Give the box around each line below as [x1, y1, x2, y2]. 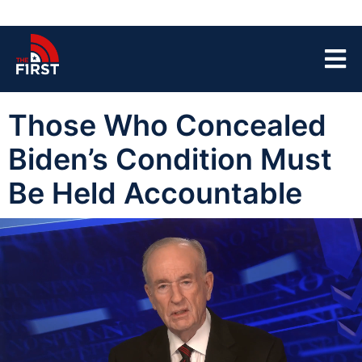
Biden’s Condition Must [8, 141, 332, 177]
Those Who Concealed [8, 107, 326, 143]
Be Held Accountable [8, 175, 302, 211]
